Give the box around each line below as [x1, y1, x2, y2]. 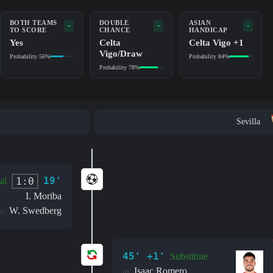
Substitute [169, 250, 208, 261]
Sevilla [236, 116, 261, 126]
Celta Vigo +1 [188, 37, 244, 48]
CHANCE [99, 26, 130, 34]
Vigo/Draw [99, 48, 143, 58]
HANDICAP [188, 26, 228, 34]
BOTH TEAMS [9, 18, 57, 26]
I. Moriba [25, 190, 62, 201]
